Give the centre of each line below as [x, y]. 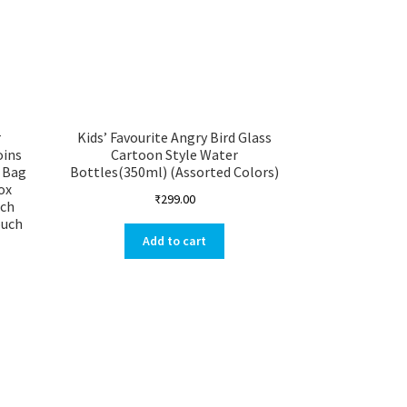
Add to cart [175, 241]
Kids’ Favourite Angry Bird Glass [175, 138]
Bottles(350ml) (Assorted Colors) [175, 172]
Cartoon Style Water [175, 155]
